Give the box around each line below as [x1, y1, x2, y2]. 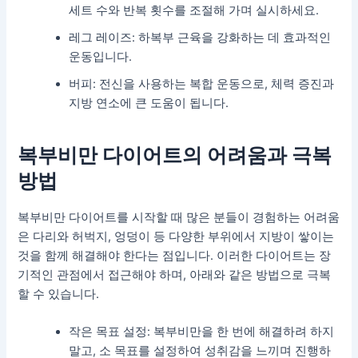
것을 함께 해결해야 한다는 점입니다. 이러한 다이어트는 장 [18, 248, 332, 263]
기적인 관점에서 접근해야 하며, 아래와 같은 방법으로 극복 [18, 267, 332, 282]
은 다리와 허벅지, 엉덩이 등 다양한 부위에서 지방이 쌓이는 [18, 229, 335, 244]
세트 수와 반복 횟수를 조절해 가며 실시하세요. [69, 2, 320, 18]
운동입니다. [69, 49, 133, 64]
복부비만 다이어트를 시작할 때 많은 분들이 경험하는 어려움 [18, 209, 340, 225]
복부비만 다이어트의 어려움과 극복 [18, 143, 332, 168]
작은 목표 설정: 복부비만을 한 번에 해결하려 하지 [69, 324, 335, 339]
